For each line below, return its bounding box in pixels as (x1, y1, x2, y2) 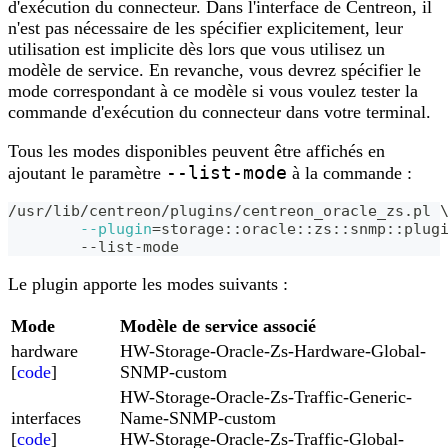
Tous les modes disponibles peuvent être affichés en (8, 140, 385, 161)
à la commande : (287, 162, 412, 183)
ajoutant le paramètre (8, 162, 166, 183)
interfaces (11, 407, 81, 428)
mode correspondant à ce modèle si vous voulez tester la (8, 80, 418, 101)
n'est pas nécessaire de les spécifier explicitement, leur (8, 17, 403, 38)
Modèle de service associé (120, 315, 316, 336)
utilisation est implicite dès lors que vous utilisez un (8, 38, 385, 59)
